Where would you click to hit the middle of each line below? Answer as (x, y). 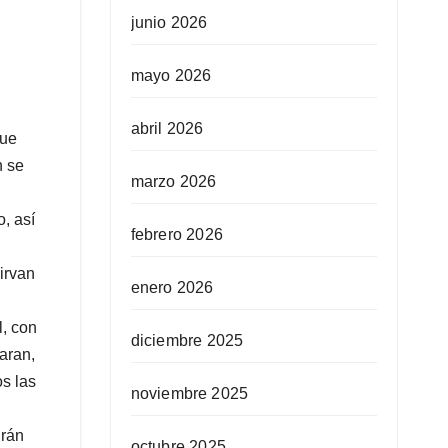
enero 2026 (172, 287)
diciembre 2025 (187, 340)
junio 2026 (169, 22)
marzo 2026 (173, 181)
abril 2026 (167, 128)
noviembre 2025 (189, 393)
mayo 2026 (171, 75)
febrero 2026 (176, 234)
